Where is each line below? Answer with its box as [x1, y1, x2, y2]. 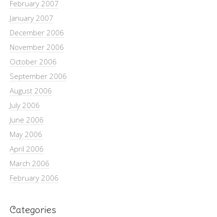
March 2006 [10, 158, 49, 168]
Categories [10, 203, 56, 216]
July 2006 [10, 100, 40, 110]
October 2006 [10, 56, 57, 66]
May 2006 [10, 129, 42, 139]
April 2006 [10, 143, 44, 154]
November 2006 [10, 42, 64, 52]
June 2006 [10, 114, 44, 124]
